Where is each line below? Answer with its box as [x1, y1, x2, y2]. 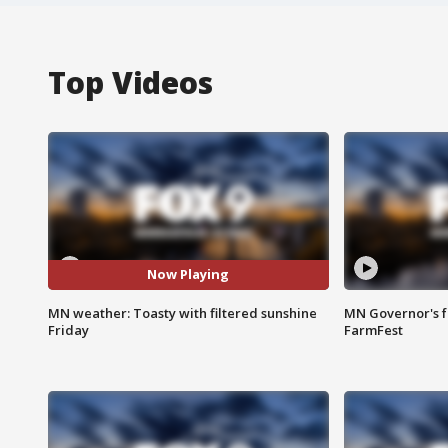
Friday [48, 320, 89, 339]
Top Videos [48, 61, 213, 103]
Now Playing [147, 265, 230, 284]
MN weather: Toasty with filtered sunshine [48, 303, 317, 322]
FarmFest [343, 320, 403, 339]
